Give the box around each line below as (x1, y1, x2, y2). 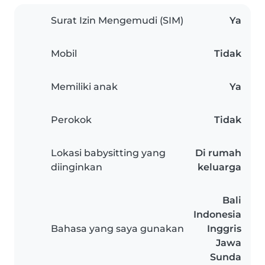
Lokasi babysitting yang (51, 147, 166, 159)
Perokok (51, 114, 92, 126)
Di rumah (195, 147, 241, 159)
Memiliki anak (51, 81, 118, 93)
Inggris (207, 223, 241, 235)
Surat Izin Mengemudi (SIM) (51, 15, 183, 27)
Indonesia (193, 209, 241, 221)
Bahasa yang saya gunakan (51, 223, 184, 235)
